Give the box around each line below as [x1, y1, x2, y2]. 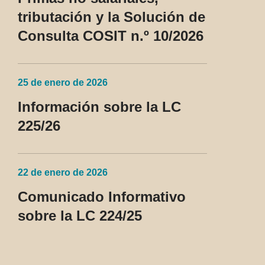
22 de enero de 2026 [18, 167, 108, 178]
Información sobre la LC [18, 99, 181, 115]
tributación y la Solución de [18, 9, 205, 25]
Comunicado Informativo [18, 189, 186, 205]
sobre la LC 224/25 [18, 208, 142, 224]
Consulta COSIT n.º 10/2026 [18, 28, 203, 44]
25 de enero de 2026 [18, 77, 108, 88]
